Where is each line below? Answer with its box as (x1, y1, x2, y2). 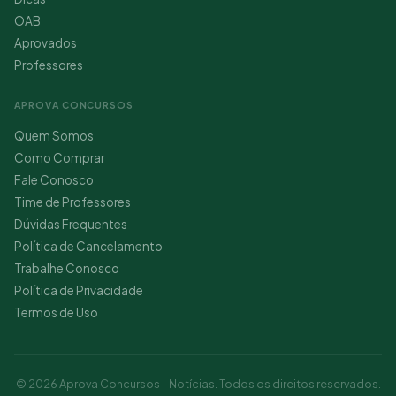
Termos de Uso (14, 305, 98, 321)
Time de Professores (14, 194, 131, 210)
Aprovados (14, 35, 77, 51)
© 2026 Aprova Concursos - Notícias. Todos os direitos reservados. (15, 377, 381, 392)
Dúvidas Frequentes (14, 217, 127, 232)
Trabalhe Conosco (14, 261, 119, 277)
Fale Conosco (14, 172, 94, 188)
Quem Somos (14, 128, 94, 144)
